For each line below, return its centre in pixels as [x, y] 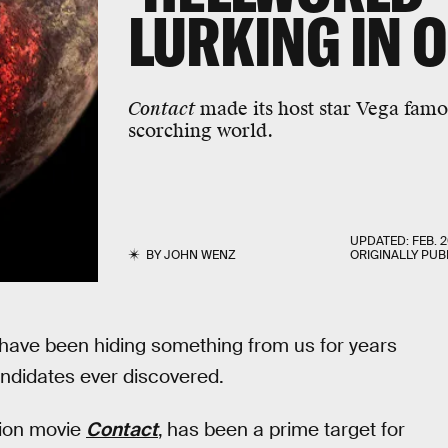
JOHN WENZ [199, 255]
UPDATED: [381, 241]
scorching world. [200, 130]
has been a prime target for [286, 429]
